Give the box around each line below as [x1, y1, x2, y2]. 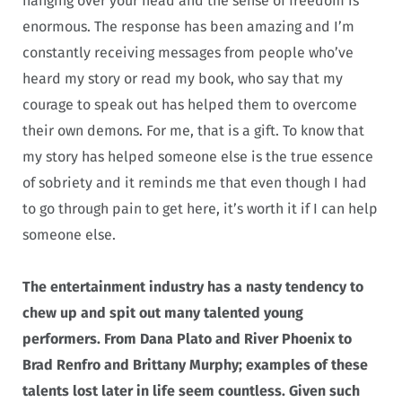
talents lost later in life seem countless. [22, 382, 289, 400]
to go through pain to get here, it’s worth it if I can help [22, 199, 378, 217]
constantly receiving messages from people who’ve [22, 43, 354, 61]
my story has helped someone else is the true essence [22, 147, 373, 165]
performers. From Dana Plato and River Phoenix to [22, 330, 352, 348]
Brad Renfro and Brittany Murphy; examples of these [22, 356, 368, 374]
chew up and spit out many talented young [22, 304, 303, 322]
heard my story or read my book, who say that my [22, 69, 343, 87]
